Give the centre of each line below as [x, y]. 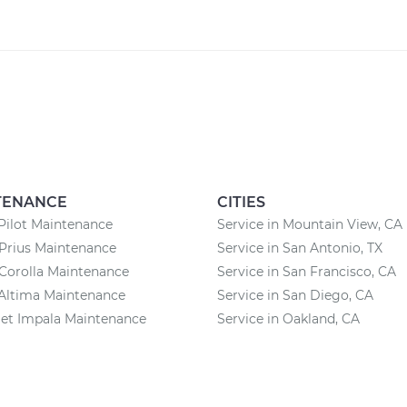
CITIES [241, 202]
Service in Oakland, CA [288, 319]
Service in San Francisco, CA [307, 272]
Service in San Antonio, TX [300, 248]
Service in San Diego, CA [295, 295]
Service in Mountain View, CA [310, 224]
